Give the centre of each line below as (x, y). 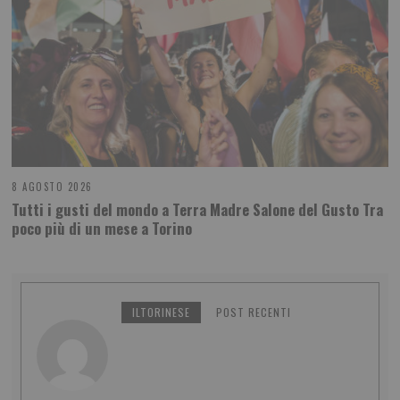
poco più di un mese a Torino (102, 228)
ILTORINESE (162, 312)
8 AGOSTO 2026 (52, 187)
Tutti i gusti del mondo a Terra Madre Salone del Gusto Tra (198, 209)
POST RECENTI (254, 312)
